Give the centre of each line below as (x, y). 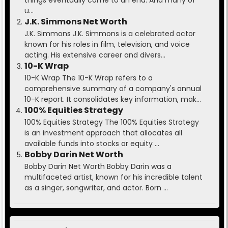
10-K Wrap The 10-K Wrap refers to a (88, 78)
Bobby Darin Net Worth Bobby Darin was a (98, 167)
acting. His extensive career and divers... (95, 55)
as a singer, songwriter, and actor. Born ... (96, 188)
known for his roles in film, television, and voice (107, 45)
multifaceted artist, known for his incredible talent (113, 177)
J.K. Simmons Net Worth (76, 22)
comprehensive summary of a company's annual (113, 89)
